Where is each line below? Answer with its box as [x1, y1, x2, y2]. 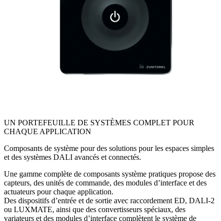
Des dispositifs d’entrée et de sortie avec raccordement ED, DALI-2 [4, 196, 215, 205]
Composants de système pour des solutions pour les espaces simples [4, 144, 214, 153]
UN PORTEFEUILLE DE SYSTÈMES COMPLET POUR [4, 118, 194, 127]
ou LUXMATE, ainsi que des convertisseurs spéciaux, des [4, 205, 185, 214]
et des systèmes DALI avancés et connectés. [4, 153, 141, 162]
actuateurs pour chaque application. [4, 187, 113, 196]
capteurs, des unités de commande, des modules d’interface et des [4, 179, 207, 187]
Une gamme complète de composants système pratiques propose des [4, 170, 216, 179]
